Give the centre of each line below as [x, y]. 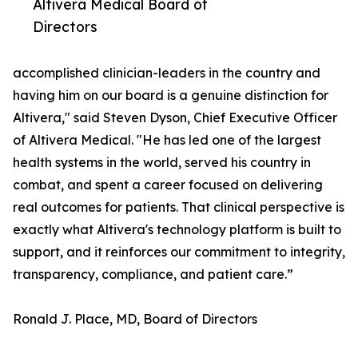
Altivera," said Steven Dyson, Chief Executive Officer [175, 118]
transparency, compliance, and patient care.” [153, 274]
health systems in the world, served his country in [162, 163]
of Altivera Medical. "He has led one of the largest [167, 140]
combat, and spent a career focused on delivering [168, 185]
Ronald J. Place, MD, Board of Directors [135, 319]
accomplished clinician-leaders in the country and [167, 73]
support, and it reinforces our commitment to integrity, [179, 252]
